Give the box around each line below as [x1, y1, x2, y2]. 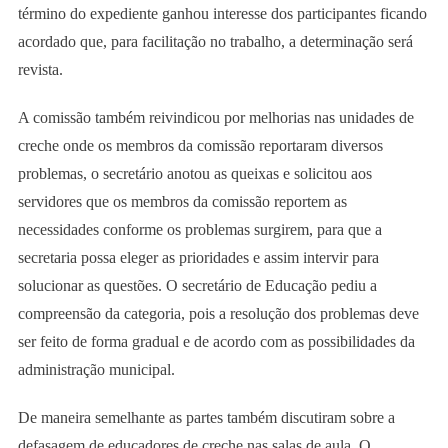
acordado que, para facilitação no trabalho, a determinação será [17, 32, 413, 50]
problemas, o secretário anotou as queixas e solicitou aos [17, 164, 372, 182]
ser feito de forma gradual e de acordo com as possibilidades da [17, 332, 415, 350]
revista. [17, 60, 63, 78]
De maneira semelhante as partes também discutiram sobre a [17, 408, 395, 426]
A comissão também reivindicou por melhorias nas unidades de [17, 108, 414, 126]
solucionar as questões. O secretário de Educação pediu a [17, 276, 377, 294]
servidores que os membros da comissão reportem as [17, 192, 347, 210]
